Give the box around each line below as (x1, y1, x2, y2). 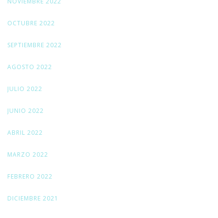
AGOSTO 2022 (7, 63, 52, 72)
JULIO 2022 (7, 85, 42, 93)
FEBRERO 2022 (7, 172, 53, 181)
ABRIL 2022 (7, 128, 43, 137)
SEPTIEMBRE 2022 (7, 41, 62, 50)
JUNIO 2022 (7, 107, 44, 115)
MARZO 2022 (7, 150, 48, 159)
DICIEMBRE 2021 (7, 194, 58, 203)
